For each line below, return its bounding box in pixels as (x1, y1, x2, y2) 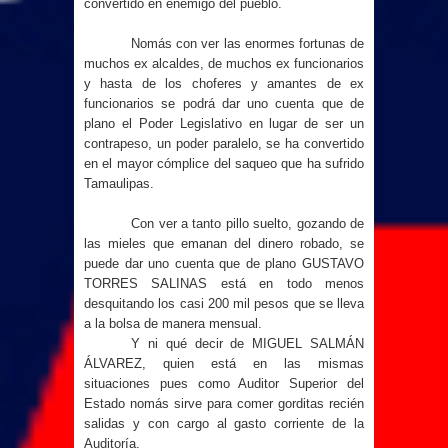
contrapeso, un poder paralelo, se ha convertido (84, 136, 364, 151)
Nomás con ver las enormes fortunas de (131, 36, 364, 51)
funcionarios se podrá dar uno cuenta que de (84, 96, 364, 111)
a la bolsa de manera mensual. (84, 316, 262, 331)
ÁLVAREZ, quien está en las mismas (84, 356, 364, 371)
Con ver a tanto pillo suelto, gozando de (131, 216, 364, 231)
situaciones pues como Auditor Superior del (84, 376, 364, 391)
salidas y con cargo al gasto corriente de (84, 416, 354, 431)
